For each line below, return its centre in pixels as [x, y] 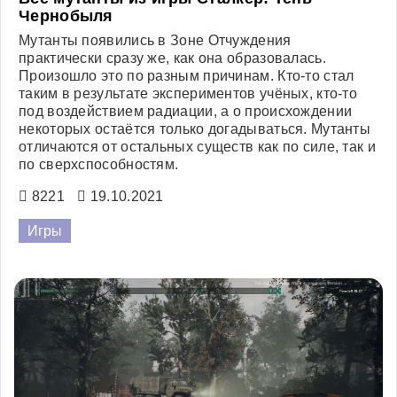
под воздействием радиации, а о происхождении [186, 112]
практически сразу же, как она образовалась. [172, 58]
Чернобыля [66, 16]
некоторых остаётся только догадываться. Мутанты [195, 129]
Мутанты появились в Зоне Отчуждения [155, 41]
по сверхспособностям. [99, 165]
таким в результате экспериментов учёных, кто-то [188, 94]
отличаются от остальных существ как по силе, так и [197, 147]
